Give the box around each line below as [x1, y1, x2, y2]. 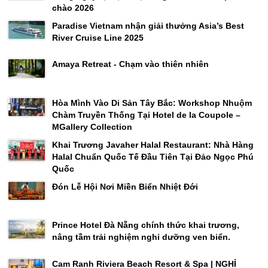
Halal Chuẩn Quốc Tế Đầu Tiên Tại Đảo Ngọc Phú [52, 151, 254, 162]
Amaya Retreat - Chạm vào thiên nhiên [52, 59, 209, 69]
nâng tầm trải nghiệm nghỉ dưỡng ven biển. [52, 232, 230, 242]
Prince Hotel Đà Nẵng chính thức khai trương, [52, 220, 239, 230]
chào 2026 [52, 2, 94, 13]
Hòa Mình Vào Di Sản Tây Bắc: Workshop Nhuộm [52, 98, 252, 108]
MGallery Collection [52, 121, 132, 132]
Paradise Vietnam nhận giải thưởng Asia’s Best [52, 20, 244, 31]
